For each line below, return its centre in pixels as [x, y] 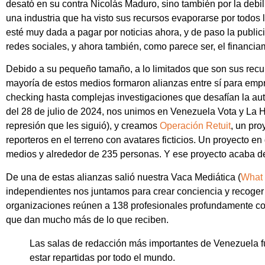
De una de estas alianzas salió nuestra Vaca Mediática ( [123, 177]
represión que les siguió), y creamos [83, 126]
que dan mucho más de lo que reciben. [87, 219]
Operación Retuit [195, 126]
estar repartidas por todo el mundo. [102, 257]
